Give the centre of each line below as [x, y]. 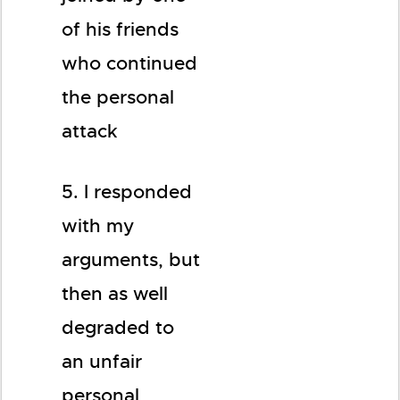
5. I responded [127, 192]
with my [98, 226]
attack [90, 131]
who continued [129, 63]
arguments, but [131, 260]
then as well [115, 294]
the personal [118, 97]
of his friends [120, 29]
